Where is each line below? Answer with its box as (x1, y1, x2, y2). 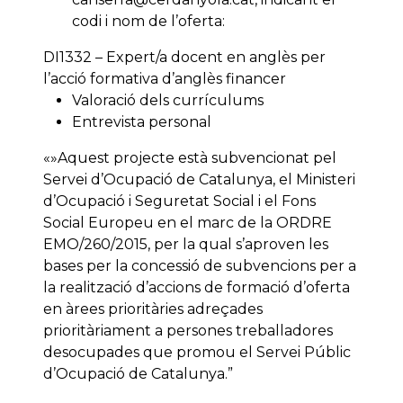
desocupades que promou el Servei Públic (43, 344, 351, 362)
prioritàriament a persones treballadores (43, 322, 333, 340)
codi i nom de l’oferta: (72, 13, 225, 31)
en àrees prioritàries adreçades (43, 300, 263, 318)
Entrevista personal (72, 113, 211, 131)
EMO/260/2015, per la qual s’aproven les (43, 236, 328, 254)
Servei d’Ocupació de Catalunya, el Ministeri (43, 171, 355, 189)
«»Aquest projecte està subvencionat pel (43, 149, 336, 167)
